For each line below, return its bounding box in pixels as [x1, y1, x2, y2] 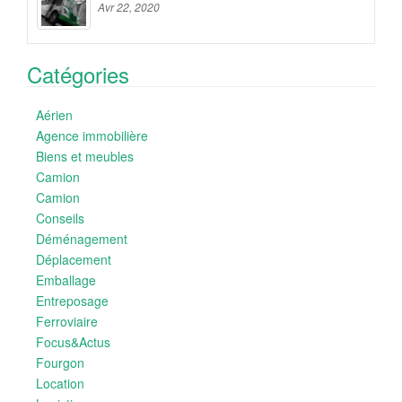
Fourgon [36, 353, 84, 371]
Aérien [36, 105, 73, 124]
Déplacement [36, 249, 111, 268]
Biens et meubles [36, 146, 134, 165]
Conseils [36, 208, 84, 227]
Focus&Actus [36, 332, 110, 351]
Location [36, 373, 84, 392]
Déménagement [36, 229, 127, 248]
